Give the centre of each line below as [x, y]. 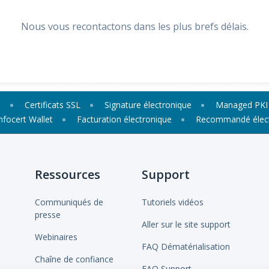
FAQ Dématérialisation [186, 246]
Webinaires [56, 237]
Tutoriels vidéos [173, 202]
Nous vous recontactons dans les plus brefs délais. [134, 26]
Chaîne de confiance [74, 259]
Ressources [68, 174]
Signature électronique [148, 105]
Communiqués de [69, 202]
